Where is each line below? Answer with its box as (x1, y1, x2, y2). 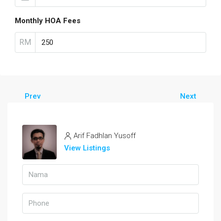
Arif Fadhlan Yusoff (74, 131, 136, 140)
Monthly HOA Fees (15, 16, 80, 25)
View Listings (64, 144, 110, 152)
